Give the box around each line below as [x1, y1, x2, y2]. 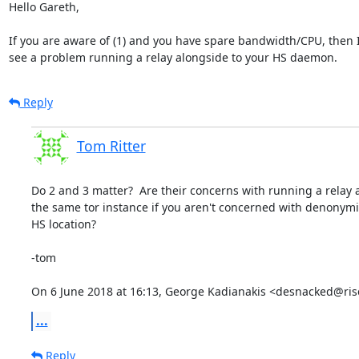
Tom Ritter [76, 135, 146, 155]
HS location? [30, 216, 96, 232]
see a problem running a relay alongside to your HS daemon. [8, 49, 337, 65]
